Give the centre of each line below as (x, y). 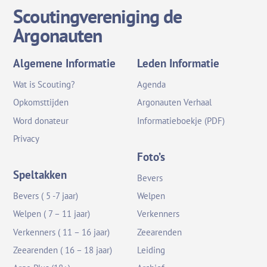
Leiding (151, 250)
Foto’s (151, 156)
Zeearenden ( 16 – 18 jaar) (63, 250)
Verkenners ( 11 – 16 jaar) (62, 232)
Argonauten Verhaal (175, 103)
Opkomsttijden (41, 103)
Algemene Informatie (65, 63)
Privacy (27, 138)
